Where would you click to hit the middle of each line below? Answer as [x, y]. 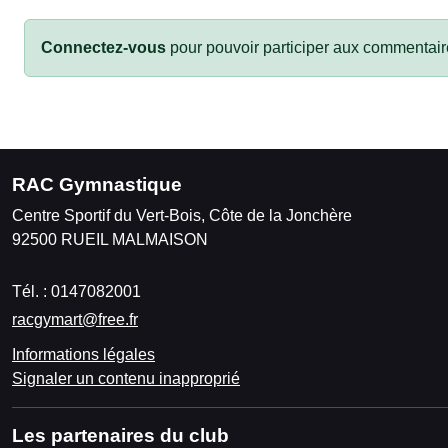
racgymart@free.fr [75, 319]
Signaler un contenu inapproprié [126, 378]
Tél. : [31, 291]
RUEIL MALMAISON [134, 239]
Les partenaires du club [120, 435]
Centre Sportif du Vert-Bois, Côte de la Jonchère [182, 215]
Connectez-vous [103, 47]
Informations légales [83, 354]
